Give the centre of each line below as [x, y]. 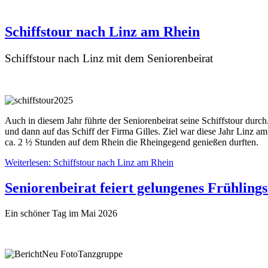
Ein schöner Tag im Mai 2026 [61, 214]
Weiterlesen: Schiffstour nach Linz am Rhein [89, 163]
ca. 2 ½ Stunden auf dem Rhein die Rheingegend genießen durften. [132, 142]
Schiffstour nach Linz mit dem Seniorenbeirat [109, 59]
